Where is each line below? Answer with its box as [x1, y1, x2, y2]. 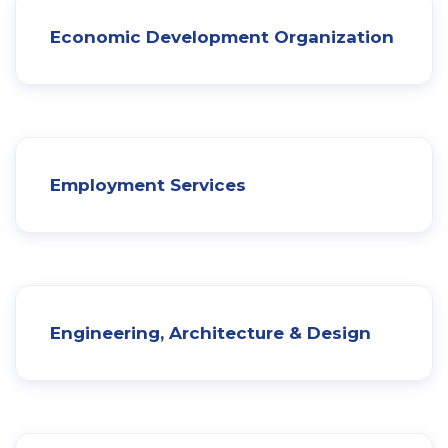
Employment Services [50, 174, 246, 195]
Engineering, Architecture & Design [50, 322, 371, 343]
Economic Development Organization [50, 26, 394, 47]
